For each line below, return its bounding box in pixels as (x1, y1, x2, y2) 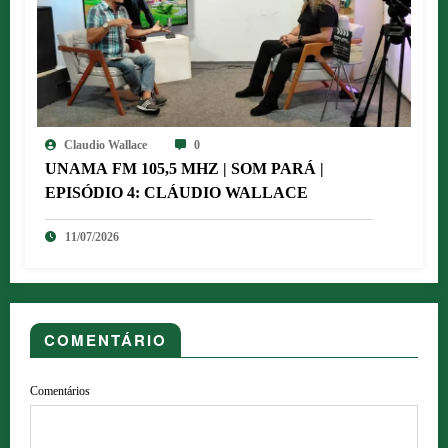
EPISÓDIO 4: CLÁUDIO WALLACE (45, 184, 308, 202)
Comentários (30, 384, 90, 399)
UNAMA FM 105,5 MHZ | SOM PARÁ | (45, 160, 324, 178)
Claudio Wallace (64, 138, 147, 153)
